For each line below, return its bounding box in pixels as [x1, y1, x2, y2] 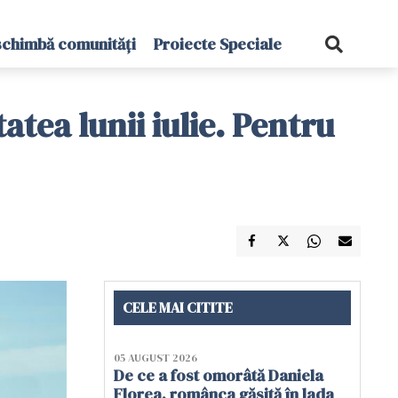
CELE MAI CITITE [123, 298, 233, 317]
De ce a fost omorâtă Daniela [114, 364, 323, 386]
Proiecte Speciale [153, 33, 282, 55]
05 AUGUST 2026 [114, 351, 197, 365]
